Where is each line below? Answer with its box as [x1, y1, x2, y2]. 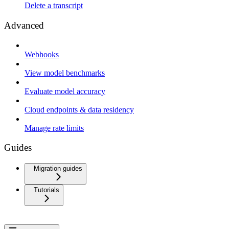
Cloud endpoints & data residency [25, 105, 134, 114]
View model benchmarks [25, 68, 105, 77]
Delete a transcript [25, 1, 83, 10]
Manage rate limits [25, 123, 84, 132]
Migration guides [34, 165, 82, 172]
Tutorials [34, 186, 59, 194]
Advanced [4, 19, 44, 31]
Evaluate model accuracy [25, 86, 105, 96]
